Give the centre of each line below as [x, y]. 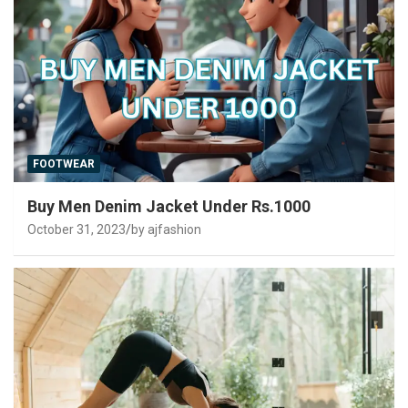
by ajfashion [166, 229]
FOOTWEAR [64, 163]
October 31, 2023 [76, 229]
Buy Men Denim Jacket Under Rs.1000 [169, 206]
